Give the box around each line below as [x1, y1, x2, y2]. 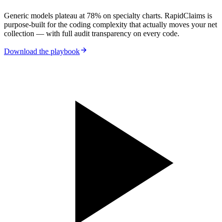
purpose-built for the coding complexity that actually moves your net [4, 20, 217, 29]
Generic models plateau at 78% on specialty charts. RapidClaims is [4, 11, 212, 20]
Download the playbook [4, 47, 80, 56]
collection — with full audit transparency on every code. [4, 29, 179, 38]
